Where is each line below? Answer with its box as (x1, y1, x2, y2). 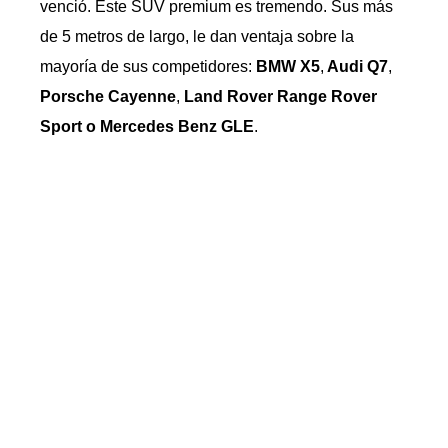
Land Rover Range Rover (180, 88, 377, 105)
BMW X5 (256, 58, 320, 75)
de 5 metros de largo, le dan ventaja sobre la (40, 28, 354, 45)
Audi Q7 (324, 58, 388, 75)
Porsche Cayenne (40, 88, 176, 105)
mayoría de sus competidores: (40, 58, 256, 75)
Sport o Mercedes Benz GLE (40, 118, 254, 135)
